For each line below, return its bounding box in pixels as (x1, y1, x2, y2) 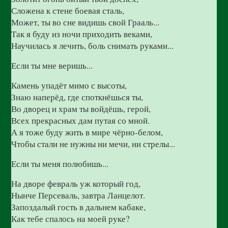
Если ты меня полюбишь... (11, 158, 109, 169)
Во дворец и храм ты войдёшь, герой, (11, 103, 151, 115)
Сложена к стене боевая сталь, (11, 5, 125, 16)
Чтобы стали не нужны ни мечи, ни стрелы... (11, 138, 176, 150)
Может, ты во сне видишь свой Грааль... (11, 16, 160, 28)
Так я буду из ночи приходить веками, (11, 28, 153, 40)
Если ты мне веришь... (11, 60, 93, 71)
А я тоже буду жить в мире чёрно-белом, (11, 126, 163, 138)
